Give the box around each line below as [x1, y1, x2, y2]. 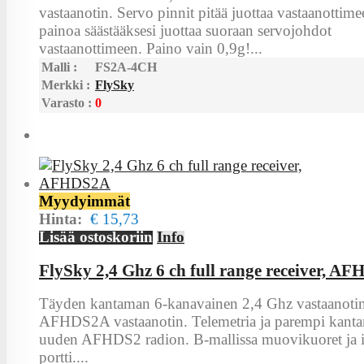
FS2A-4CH [95, 59, 157, 74]
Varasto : [41, 95, 92, 110]
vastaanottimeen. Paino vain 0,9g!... [39, 39, 262, 57]
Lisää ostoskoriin [39, 227, 153, 245]
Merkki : [41, 77, 90, 92]
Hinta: [39, 210, 90, 227]
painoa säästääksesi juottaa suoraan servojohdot [39, 21, 331, 39]
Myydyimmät [39, 192, 130, 210]
